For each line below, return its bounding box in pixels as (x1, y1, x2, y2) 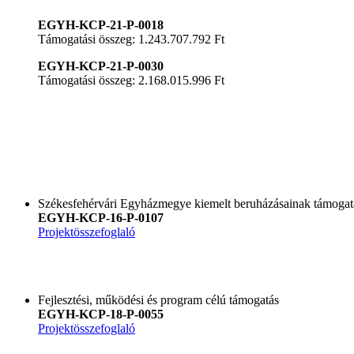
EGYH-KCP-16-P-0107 (38, 210, 164, 224)
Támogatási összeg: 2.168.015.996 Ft (38, 73, 224, 87)
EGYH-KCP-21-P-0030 (38, 58, 164, 73)
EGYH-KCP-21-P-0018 (38, 17, 164, 32)
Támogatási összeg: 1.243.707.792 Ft (38, 32, 224, 46)
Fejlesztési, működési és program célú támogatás (38, 292, 279, 307)
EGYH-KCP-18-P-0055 (38, 307, 164, 321)
